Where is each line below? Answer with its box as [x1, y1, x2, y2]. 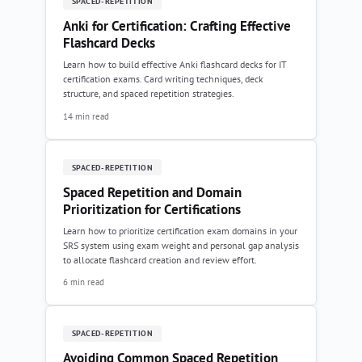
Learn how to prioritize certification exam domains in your [63, 224, 297, 237]
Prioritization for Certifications [63, 200, 241, 218]
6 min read [63, 276, 104, 288]
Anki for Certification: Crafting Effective [63, 17, 291, 35]
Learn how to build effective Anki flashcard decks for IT [63, 58, 287, 70]
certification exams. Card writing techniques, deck [63, 73, 263, 85]
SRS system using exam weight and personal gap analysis [63, 238, 299, 251]
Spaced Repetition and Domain [63, 183, 242, 201]
